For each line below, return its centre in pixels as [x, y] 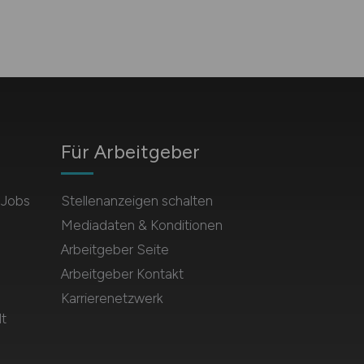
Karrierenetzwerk [112, 298]
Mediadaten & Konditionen [141, 225]
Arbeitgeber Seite [115, 249]
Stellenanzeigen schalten [136, 201]
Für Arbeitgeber [130, 152]
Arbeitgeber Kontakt [122, 274]
